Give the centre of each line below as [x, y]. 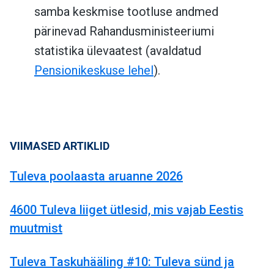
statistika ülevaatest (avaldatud [118, 51]
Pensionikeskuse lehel [94, 71]
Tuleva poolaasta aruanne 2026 [96, 176]
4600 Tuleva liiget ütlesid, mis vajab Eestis [127, 210]
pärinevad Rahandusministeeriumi [124, 31]
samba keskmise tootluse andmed [126, 12]
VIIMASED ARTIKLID [60, 146]
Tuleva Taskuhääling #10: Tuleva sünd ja [122, 262]
